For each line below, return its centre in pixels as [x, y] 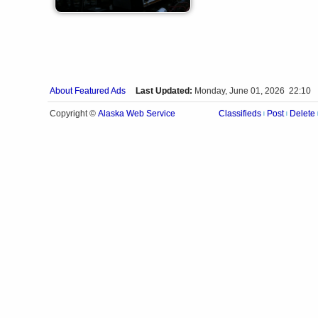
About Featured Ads [88, 91]
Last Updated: [164, 91]
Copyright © [74, 114]
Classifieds [240, 114]
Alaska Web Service [137, 114]
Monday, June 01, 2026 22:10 [253, 91]
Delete [302, 114]
